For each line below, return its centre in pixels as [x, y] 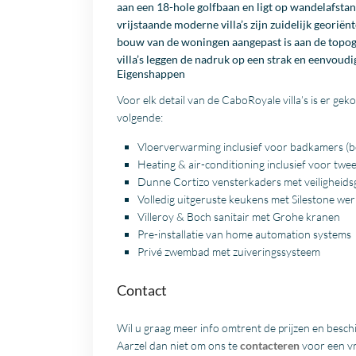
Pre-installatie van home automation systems [244, 234]
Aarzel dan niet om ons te [178, 346]
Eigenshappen [151, 74]
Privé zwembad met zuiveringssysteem [229, 252]
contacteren [270, 346]
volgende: [140, 118]
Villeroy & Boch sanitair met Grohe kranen [239, 217]
